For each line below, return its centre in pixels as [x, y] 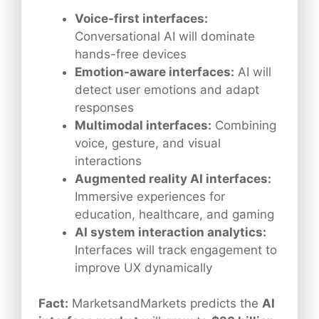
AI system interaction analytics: [171, 232]
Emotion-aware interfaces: [155, 72]
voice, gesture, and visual [148, 143]
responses [104, 107]
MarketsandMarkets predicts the [165, 304]
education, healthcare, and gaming [174, 214]
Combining [244, 125]
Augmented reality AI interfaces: [173, 178]
